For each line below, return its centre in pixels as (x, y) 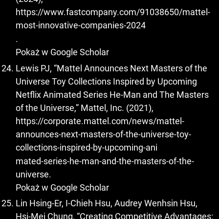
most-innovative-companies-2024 (81, 25)
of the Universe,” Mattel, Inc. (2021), (85, 108)
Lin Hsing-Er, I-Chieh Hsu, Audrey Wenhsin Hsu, (107, 203)
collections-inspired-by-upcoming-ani (87, 147)
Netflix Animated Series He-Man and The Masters (112, 94)
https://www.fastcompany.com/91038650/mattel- (113, 12)
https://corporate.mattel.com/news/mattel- (100, 121)
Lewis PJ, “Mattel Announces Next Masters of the (111, 68)
